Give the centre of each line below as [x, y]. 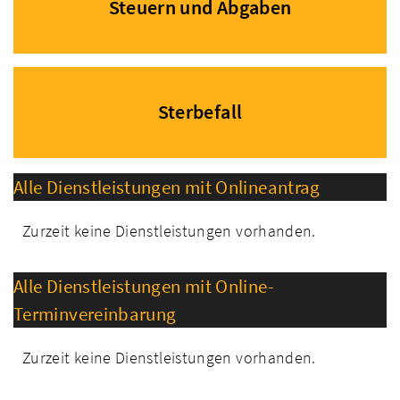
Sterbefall [200, 112]
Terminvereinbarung [95, 314]
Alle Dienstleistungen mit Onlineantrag [167, 187]
